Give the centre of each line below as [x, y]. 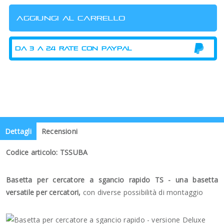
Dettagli [18, 131]
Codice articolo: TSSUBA [47, 152]
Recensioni [59, 131]
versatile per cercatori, [44, 192]
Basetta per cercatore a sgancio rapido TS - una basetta [112, 180]
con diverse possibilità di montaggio [143, 192]
